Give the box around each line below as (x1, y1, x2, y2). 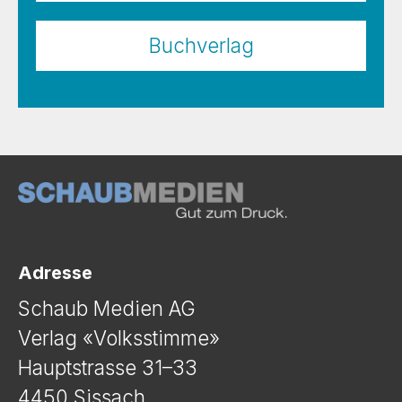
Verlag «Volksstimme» (18, 325, 220, 350)
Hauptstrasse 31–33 (18, 354, 197, 380)
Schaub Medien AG (18, 295, 196, 320)
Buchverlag (148, 33, 254, 58)
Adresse (18, 261, 92, 284)
